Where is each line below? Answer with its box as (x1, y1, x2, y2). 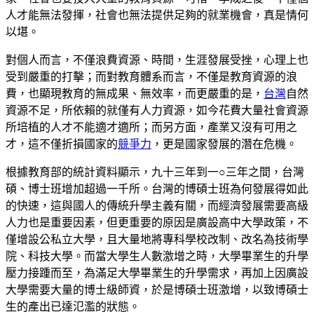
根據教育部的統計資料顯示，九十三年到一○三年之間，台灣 (6, 165, 304, 178)
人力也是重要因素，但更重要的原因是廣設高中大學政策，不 (6, 216, 308, 228)
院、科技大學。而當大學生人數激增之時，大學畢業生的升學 (6, 250, 308, 262)
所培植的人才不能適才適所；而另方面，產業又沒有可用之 (6, 121, 297, 133)
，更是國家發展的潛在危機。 (151, 137, 297, 150)
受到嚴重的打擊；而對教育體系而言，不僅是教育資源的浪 (6, 70, 297, 83)
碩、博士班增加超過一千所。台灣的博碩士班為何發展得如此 (6, 182, 308, 195)
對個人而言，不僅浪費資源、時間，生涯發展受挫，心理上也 (6, 53, 308, 66)
